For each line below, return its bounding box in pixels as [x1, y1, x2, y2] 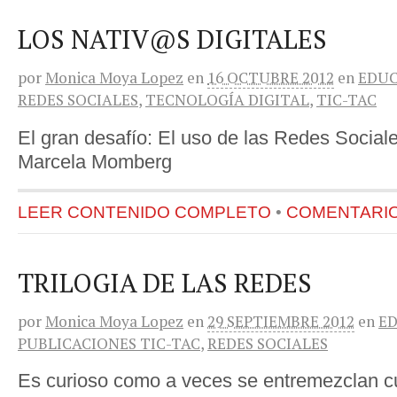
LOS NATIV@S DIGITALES [18, 22, 327, 57]
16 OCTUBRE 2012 [207, 67, 334, 89]
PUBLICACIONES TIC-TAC [18, 332, 200, 354]
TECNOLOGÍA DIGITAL [145, 90, 309, 111]
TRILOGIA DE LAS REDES [18, 265, 312, 300]
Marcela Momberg [18, 150, 172, 173]
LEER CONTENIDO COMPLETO [18, 202, 271, 222]
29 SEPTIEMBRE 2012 [207, 310, 354, 331]
